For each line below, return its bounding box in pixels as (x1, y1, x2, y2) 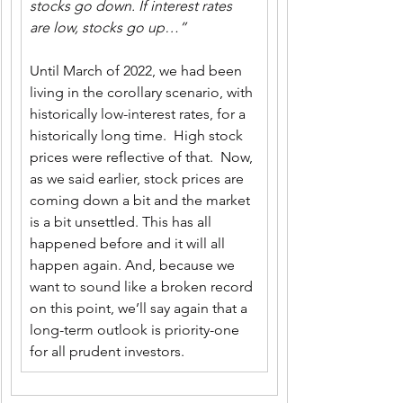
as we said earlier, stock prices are (30, 170, 247, 187)
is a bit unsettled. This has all (30, 213, 215, 230)
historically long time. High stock (30, 127, 246, 144)
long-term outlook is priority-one (30, 321, 243, 338)
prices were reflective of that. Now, (30, 148, 256, 166)
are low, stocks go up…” (30, 19, 186, 36)
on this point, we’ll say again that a (30, 300, 251, 317)
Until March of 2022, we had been (30, 62, 246, 79)
